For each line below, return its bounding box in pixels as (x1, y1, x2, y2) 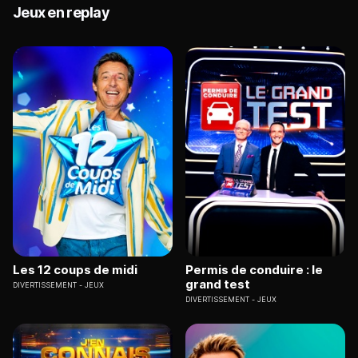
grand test (185, 276, 250, 292)
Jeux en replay (13, 4, 109, 22)
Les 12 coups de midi (13, 261, 137, 277)
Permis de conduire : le (185, 261, 323, 277)
